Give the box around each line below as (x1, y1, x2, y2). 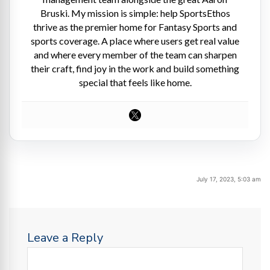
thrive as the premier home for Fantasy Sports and (33, 21, 237, 33)
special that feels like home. (78, 77, 192, 89)
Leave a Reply (27, 230, 103, 246)
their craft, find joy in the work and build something (31, 63, 239, 75)
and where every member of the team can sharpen (33, 49, 237, 61)
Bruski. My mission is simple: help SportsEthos (40, 7, 230, 19)
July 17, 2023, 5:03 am (196, 175, 261, 183)
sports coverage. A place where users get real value (31, 35, 239, 47)
